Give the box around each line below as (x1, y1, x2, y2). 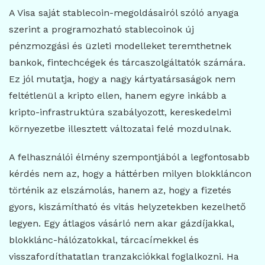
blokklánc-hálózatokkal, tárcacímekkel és (9, 234, 199, 246)
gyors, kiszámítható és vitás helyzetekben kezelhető (9, 201, 246, 213)
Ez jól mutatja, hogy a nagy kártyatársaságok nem (9, 73, 235, 85)
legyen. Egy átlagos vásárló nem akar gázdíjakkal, (9, 218, 234, 230)
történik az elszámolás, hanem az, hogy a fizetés (9, 185, 231, 196)
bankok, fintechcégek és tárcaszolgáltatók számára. (9, 57, 245, 69)
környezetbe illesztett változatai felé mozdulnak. (9, 123, 231, 135)
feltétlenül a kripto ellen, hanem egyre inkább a (9, 90, 227, 102)
